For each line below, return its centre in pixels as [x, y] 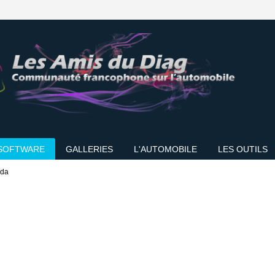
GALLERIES [89, 149]
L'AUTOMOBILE [165, 149]
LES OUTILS [243, 149]
